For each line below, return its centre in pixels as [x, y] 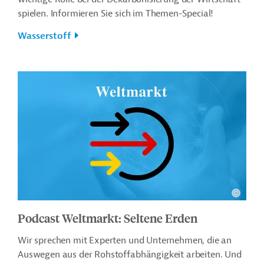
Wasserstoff [44, 36]
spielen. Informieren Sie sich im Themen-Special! [116, 14]
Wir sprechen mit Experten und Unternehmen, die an [125, 240]
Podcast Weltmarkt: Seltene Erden [108, 217]
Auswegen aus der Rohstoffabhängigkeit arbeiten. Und [130, 254]
